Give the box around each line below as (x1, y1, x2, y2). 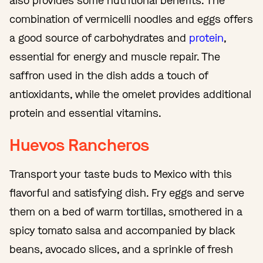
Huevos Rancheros (9, 134, 149, 156)
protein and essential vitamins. (9, 106, 164, 120)
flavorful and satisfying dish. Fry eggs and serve (9, 186, 244, 200)
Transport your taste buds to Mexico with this (9, 167, 232, 181)
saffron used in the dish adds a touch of (9, 68, 208, 83)
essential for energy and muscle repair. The (9, 49, 220, 64)
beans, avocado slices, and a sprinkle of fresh (9, 242, 233, 257)
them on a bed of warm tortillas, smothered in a (9, 204, 242, 219)
